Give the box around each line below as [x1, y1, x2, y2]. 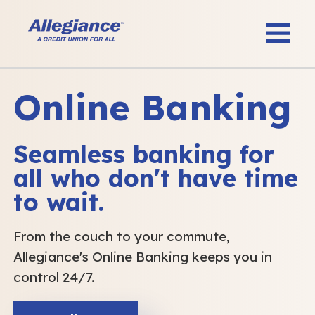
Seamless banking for [13, 139, 274, 169]
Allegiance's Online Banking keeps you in [13, 248, 272, 265]
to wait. [13, 187, 104, 217]
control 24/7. [13, 269, 95, 285]
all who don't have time [13, 163, 298, 193]
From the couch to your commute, [13, 228, 230, 245]
